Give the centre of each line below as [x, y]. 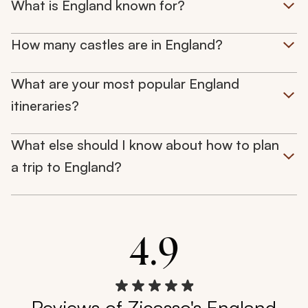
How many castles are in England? [117, 45]
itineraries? [45, 106]
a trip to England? [66, 167]
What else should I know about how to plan [145, 145]
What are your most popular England [125, 84]
